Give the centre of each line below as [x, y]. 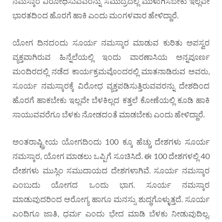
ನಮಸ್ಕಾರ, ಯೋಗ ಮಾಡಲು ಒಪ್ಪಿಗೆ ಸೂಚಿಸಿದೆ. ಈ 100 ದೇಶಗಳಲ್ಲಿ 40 [111, 156]
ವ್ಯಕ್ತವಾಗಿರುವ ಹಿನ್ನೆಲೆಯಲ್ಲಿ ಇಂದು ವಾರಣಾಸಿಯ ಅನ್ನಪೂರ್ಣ [111, 56]
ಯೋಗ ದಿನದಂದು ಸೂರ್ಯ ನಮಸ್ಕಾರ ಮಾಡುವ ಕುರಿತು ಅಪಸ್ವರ [111, 42]
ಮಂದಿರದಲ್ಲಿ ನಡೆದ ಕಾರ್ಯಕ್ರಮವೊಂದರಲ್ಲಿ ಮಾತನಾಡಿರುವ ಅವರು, [111, 71]
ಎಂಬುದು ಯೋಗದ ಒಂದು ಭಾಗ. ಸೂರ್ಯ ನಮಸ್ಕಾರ [111, 184]
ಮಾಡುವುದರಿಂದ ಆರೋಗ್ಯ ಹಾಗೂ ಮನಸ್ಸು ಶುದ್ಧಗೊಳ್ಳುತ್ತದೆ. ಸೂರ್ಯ [111, 199]
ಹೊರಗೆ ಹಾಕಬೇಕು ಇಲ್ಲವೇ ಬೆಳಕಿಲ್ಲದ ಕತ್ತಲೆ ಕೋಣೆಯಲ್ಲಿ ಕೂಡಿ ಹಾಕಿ [111, 100]
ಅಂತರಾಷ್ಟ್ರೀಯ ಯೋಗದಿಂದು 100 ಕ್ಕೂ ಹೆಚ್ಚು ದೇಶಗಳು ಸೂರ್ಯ [111, 141]
